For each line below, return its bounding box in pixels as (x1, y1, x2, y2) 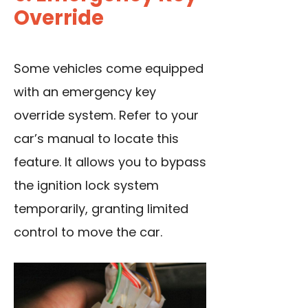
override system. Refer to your (14, 107, 199, 124)
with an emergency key (14, 83, 156, 101)
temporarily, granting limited (14, 200, 188, 218)
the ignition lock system (14, 177, 159, 195)
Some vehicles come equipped (14, 60, 203, 78)
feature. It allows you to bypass (14, 153, 206, 171)
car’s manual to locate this (14, 130, 179, 148)
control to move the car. (14, 223, 162, 241)
